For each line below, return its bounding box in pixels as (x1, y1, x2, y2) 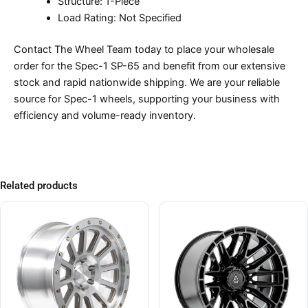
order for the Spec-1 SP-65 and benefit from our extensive (14, 59, 285, 72)
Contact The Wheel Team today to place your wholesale (14, 43, 274, 56)
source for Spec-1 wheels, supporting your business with (14, 92, 280, 105)
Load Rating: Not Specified (57, 12, 181, 25)
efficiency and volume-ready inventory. (14, 109, 196, 122)
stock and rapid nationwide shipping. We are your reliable (14, 76, 280, 89)
